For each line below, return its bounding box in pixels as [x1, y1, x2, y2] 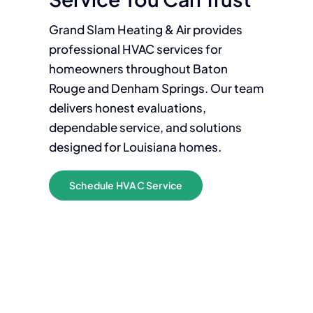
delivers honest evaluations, [48, 100, 206, 115]
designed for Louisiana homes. [48, 139, 221, 154]
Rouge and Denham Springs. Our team [48, 80, 264, 96]
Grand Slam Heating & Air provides [48, 22, 242, 37]
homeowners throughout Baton [48, 61, 228, 76]
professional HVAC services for [48, 41, 222, 57]
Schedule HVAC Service [68, 179, 183, 191]
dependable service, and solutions [48, 119, 242, 135]
